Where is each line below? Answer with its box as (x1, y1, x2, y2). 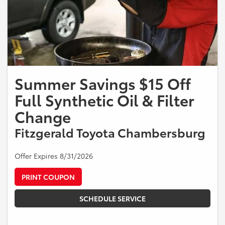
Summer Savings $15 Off (15, 72, 191, 94)
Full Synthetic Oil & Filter (15, 89, 194, 111)
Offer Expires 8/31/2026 (15, 151, 93, 161)
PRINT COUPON (22, 172, 75, 182)
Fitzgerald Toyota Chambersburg (15, 124, 205, 141)
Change (15, 105, 71, 128)
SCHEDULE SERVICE (79, 193, 146, 204)
